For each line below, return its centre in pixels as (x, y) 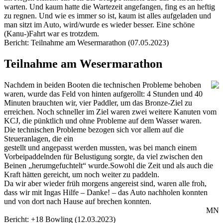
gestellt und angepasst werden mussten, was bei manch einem (100, 147)
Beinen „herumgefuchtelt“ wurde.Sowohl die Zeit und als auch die (109, 165)
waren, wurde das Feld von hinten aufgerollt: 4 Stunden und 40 (103, 94)
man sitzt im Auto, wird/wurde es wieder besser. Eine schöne (99, 24)
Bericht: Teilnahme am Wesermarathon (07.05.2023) (86, 42)
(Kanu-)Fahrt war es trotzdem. (52, 33)
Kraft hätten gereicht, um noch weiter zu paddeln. (82, 174)
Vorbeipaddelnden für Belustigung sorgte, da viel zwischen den (103, 156)
